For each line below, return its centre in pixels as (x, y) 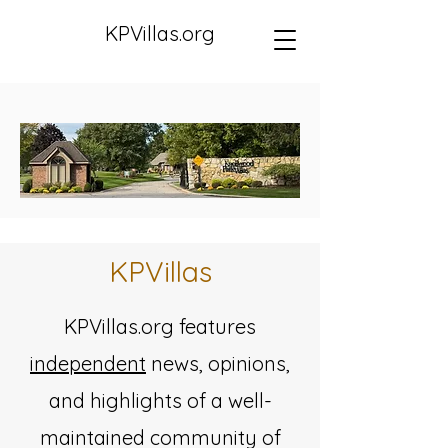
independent (88, 363)
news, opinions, (218, 363)
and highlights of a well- (160, 400)
